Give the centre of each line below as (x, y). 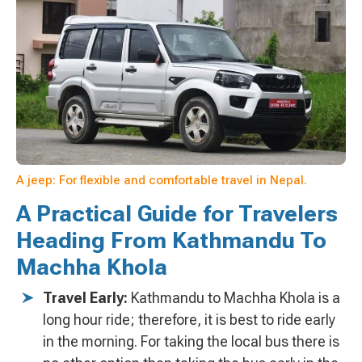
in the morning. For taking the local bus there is (191, 342)
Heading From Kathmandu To (171, 241)
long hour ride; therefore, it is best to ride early (189, 320)
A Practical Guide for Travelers (177, 214)
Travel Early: (85, 298)
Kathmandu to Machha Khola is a (234, 298)
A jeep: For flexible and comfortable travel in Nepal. (162, 181)
